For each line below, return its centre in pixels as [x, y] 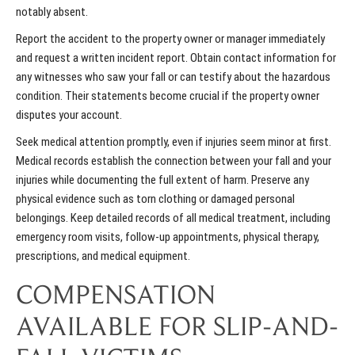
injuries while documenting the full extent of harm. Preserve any [162, 180]
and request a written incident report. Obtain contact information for [176, 58]
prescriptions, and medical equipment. [103, 256]
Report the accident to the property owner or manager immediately [170, 39]
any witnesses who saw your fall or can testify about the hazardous [173, 77]
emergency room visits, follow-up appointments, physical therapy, [168, 237]
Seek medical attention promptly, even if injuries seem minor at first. [174, 142]
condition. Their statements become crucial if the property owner [168, 96]
